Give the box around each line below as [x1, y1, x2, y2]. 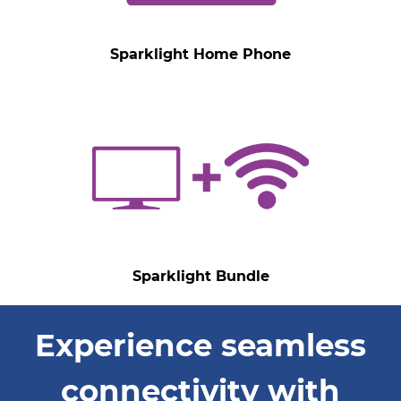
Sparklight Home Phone [110, 46, 291, 63]
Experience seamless [35, 327, 366, 364]
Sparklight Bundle [132, 268, 269, 285]
